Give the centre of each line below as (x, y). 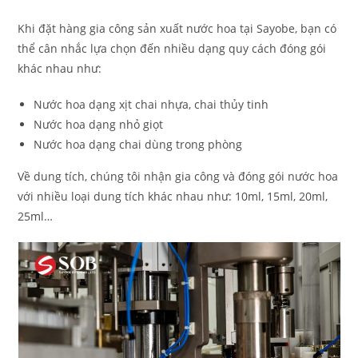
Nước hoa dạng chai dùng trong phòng (138, 144)
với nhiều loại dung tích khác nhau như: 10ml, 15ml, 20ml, (173, 196)
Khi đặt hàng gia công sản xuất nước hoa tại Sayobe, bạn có (177, 28)
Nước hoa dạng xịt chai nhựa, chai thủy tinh (151, 104)
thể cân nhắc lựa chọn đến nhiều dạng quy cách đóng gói (172, 48)
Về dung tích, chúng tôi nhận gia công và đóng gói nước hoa (178, 176)
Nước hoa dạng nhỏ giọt (99, 124)
